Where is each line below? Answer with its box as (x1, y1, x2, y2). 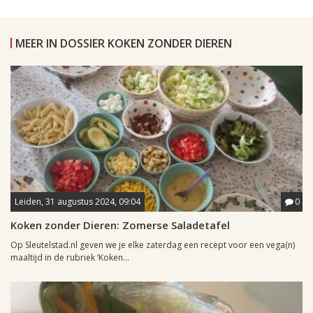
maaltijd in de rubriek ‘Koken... (10, 252, 129, 264)
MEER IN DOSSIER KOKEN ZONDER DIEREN (15, 36, 232, 52)
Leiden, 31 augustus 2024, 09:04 (15, 196, 140, 208)
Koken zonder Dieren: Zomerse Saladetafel (10, 218, 230, 233)
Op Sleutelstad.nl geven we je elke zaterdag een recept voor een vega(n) (10, 239, 295, 252)
